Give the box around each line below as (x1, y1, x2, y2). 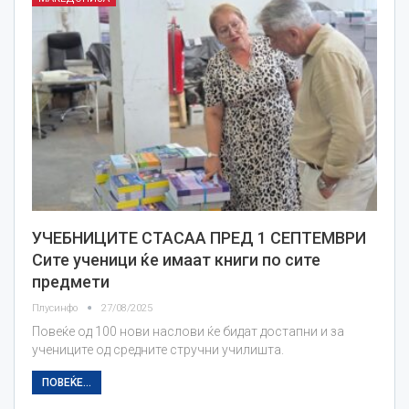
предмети (32, 272, 110, 292)
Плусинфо (32, 302, 80, 315)
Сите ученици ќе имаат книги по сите (32, 250, 320, 270)
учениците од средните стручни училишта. (32, 342, 284, 358)
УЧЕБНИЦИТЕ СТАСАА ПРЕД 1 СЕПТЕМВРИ (32, 228, 366, 248)
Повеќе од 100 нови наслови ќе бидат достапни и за (32, 324, 344, 340)
